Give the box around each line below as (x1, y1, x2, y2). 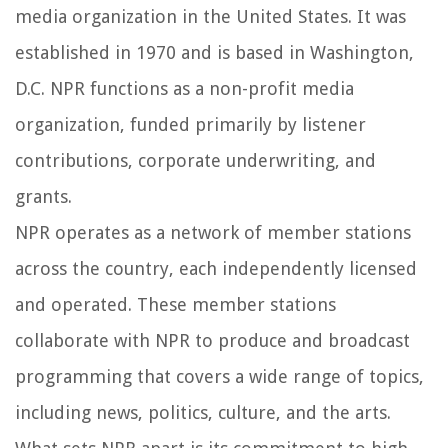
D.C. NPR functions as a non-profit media (15, 78, 354, 100)
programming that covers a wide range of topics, (15, 366, 424, 388)
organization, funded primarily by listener (15, 114, 366, 136)
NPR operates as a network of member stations (15, 222, 411, 244)
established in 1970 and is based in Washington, (15, 42, 414, 64)
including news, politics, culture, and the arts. (15, 402, 391, 424)
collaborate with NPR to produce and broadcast (15, 330, 410, 352)
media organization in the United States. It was (15, 6, 406, 28)
